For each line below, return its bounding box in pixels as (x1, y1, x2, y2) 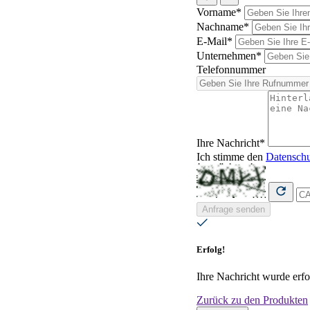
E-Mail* (197, 35, 232, 47)
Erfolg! (197, 244, 225, 255)
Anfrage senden (202, 203, 265, 215)
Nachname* (197, 20, 249, 33)
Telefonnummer (197, 63, 266, 75)
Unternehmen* (197, 49, 262, 62)
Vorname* (197, 6, 241, 18)
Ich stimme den (197, 150, 266, 163)
